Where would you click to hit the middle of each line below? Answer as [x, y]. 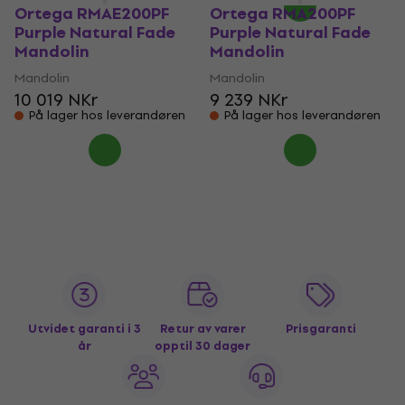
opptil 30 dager [202, 346]
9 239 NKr [249, 100]
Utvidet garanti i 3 [84, 329]
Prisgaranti [320, 329]
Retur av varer [202, 329]
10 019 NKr [57, 100]
